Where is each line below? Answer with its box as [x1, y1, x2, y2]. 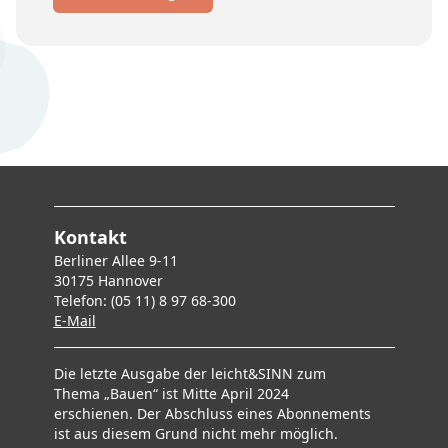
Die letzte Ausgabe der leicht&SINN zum [53, 364, 326, 383]
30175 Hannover [53, 271, 163, 290]
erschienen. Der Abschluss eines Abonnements [53, 404, 371, 423]
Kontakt [53, 225, 127, 249]
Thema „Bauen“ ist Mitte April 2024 [53, 384, 289, 403]
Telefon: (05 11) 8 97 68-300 [53, 291, 236, 310]
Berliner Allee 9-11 [53, 251, 178, 270]
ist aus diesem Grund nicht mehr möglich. [53, 424, 338, 443]
